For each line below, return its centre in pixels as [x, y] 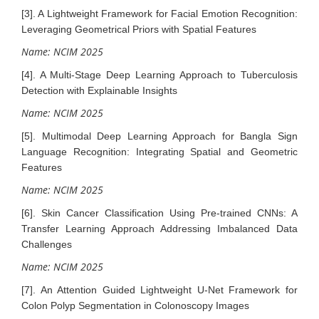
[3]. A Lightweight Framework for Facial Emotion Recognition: [159, 13]
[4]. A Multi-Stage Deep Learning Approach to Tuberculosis [159, 74]
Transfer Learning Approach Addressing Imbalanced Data [159, 228]
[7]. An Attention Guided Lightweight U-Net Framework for [159, 289]
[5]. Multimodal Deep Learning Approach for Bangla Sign [159, 136]
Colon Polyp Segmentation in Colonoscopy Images [135, 305]
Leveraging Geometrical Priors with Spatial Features [139, 29]
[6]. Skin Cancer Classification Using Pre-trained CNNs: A [159, 213]
